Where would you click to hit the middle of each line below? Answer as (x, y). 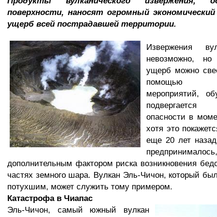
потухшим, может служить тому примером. (90, 186)
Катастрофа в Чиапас (50, 198)
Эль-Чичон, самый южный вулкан (78, 210)
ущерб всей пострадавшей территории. (92, 24)
